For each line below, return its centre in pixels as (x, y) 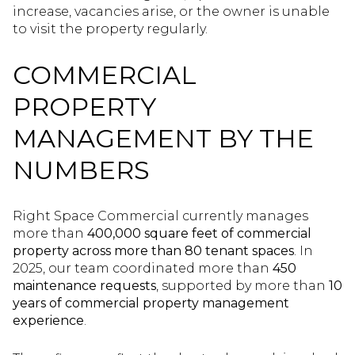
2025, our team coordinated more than (143, 268)
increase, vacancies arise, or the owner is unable (171, 12)
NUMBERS (81, 170)
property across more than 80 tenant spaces (153, 250)
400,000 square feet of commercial (199, 233)
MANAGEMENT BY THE (163, 138)
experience (48, 320)
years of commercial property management (151, 303)
